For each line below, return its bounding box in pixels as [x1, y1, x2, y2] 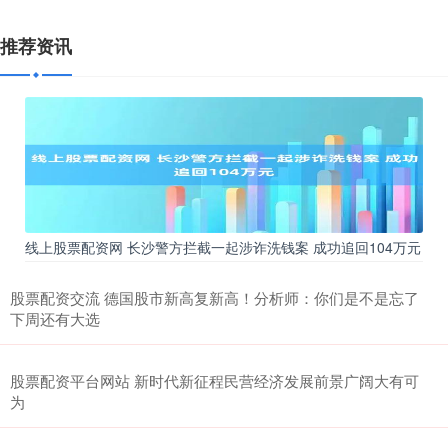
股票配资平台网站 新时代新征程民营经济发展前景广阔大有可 [10, 369, 419, 391]
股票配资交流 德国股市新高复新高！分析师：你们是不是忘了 [10, 286, 419, 308]
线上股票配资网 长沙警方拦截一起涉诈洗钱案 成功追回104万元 [25, 236, 421, 257]
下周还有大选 [10, 307, 100, 329]
